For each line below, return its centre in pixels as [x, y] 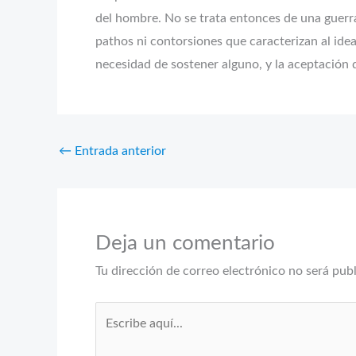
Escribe [115, 312]
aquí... [111, 335]
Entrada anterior [119, 151]
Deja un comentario [185, 243]
